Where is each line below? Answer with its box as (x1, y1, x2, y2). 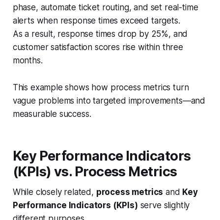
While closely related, (12, 187, 96, 197)
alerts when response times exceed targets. (12, 15, 180, 26)
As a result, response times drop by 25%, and (12, 28, 188, 39)
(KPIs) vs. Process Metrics (12, 163, 177, 180)
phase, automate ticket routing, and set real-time (12, 2, 198, 12)
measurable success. (12, 109, 91, 119)
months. (12, 55, 43, 65)
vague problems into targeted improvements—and (12, 95, 206, 106)
